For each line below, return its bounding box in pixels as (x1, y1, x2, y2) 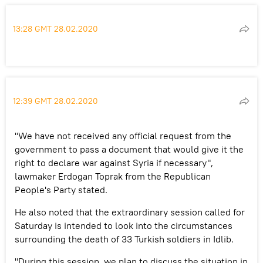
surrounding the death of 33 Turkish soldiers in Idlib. (15, 232, 234, 245)
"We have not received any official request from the (15, 129, 231, 141)
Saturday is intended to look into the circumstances (15, 219, 232, 231)
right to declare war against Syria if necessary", (15, 156, 213, 168)
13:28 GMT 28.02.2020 (13, 23, 98, 34)
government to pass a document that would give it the (15, 143, 244, 155)
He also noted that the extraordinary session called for (15, 205, 245, 218)
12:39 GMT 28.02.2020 (13, 95, 98, 106)
